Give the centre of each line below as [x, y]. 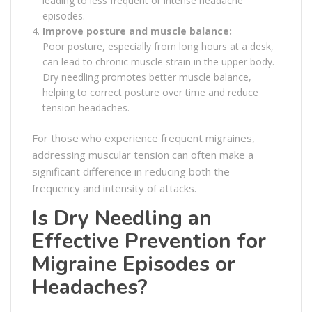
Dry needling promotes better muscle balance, [147, 77]
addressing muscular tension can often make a [143, 154]
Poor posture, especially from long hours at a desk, [158, 46]
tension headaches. [86, 107]
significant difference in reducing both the [131, 171]
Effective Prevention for [149, 241]
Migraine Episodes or [134, 264]
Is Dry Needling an [122, 218]
